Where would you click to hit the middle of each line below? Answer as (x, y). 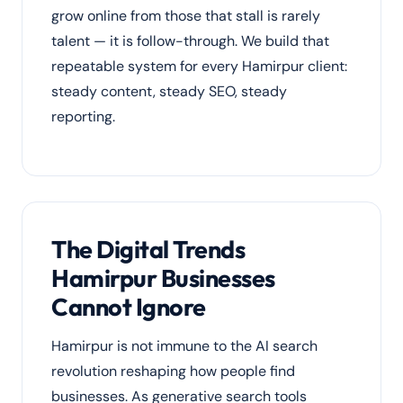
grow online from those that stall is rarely (186, 16)
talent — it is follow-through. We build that (190, 41)
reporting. (83, 116)
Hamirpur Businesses (163, 278)
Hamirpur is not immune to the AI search (184, 346)
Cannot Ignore (129, 307)
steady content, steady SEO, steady (169, 91)
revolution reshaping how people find (173, 371)
